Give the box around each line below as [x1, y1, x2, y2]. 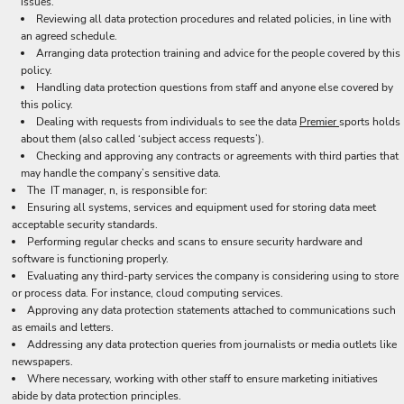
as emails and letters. [12, 320, 114, 335]
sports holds [339, 115, 400, 129]
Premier [299, 115, 339, 129]
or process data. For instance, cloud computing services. [12, 286, 283, 300]
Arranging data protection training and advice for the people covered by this [36, 46, 400, 60]
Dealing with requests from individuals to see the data [36, 115, 299, 129]
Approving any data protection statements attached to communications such [27, 303, 396, 317]
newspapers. [12, 354, 73, 369]
